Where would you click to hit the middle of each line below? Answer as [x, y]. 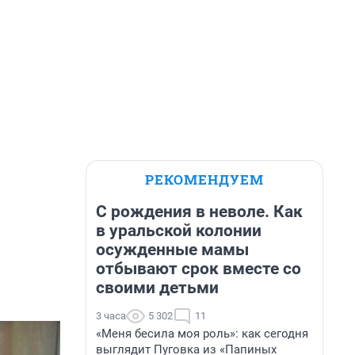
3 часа [111, 316]
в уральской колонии [179, 231]
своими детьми [157, 288]
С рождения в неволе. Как [199, 212]
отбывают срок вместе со [198, 269]
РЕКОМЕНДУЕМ [204, 179]
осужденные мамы [172, 250]
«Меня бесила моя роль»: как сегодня [202, 334]
